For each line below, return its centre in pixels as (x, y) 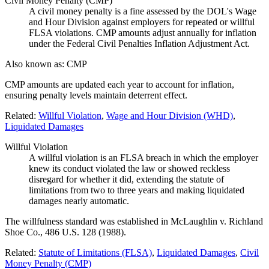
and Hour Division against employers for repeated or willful (142, 22)
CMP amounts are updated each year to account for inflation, (119, 85)
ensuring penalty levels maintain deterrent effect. (96, 95)
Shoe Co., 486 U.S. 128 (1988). (65, 232)
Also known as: (36, 64)
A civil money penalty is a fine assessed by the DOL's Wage (143, 11)
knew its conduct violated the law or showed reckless (129, 169)
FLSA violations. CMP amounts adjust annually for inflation (143, 33)
